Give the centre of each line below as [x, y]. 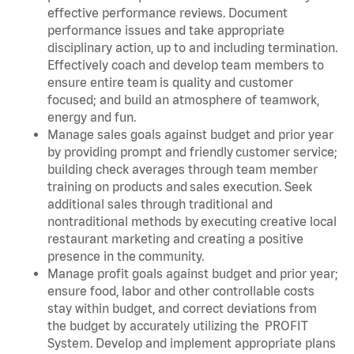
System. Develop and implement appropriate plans [192, 343]
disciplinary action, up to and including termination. [192, 47]
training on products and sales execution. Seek [180, 186]
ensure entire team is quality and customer [170, 82]
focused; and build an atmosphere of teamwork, [183, 99]
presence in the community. [128, 256]
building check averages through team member [183, 169]
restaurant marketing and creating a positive [175, 238]
